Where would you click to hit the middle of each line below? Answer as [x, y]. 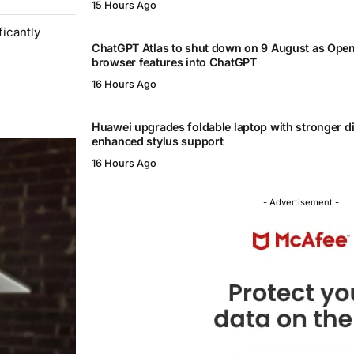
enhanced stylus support [158, 141]
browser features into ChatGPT [174, 62]
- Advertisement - [301, 202]
